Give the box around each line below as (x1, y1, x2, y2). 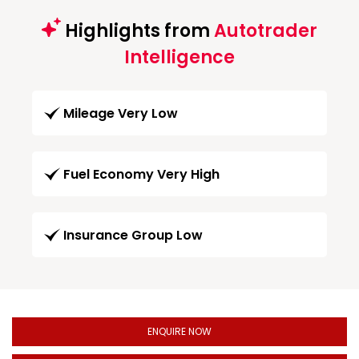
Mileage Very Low (63, 103, 178, 123)
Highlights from (61, 18, 214, 43)
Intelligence (124, 44, 235, 70)
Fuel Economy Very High (63, 164, 220, 184)
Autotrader (214, 18, 317, 43)
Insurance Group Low (63, 225, 203, 244)
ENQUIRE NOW (147, 324, 212, 338)
